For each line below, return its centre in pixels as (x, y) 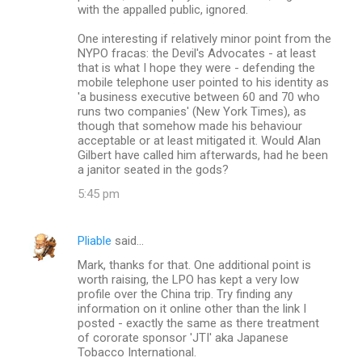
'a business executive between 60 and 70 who (199, 97)
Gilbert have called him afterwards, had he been (203, 155)
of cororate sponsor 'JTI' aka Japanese (183, 337)
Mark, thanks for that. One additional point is (194, 265)
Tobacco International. (137, 352)
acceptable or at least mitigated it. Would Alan (199, 140)
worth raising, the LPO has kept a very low (188, 279)
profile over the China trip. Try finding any (185, 294)
